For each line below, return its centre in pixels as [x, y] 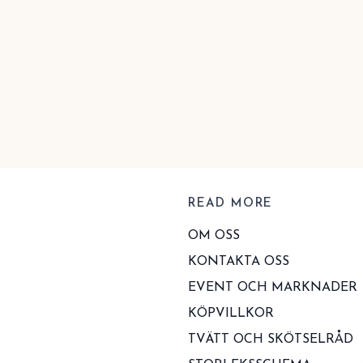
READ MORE [231, 204]
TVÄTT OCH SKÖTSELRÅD [271, 340]
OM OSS [214, 236]
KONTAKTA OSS [239, 262]
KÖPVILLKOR [231, 314]
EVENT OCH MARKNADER [273, 288]
